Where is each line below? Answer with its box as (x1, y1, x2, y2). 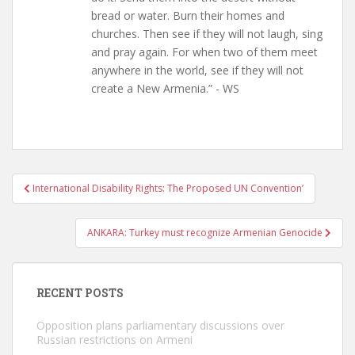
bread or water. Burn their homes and (91, 8, 284, 23)
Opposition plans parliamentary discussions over (36, 318, 284, 333)
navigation (11, 191, 116, 216)
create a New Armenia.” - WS (91, 81, 239, 96)
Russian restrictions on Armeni (36, 332, 193, 347)
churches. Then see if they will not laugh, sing (91, 26, 323, 41)
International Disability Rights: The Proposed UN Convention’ (32, 181, 303, 195)
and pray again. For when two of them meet (91, 44, 318, 59)
